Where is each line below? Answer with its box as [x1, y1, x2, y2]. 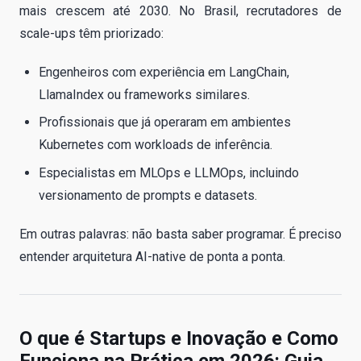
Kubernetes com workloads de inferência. [39, 137, 272, 153]
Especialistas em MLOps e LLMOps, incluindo [39, 164, 299, 180]
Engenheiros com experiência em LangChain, [39, 64, 289, 80]
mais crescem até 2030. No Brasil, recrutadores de [19, 2, 342, 19]
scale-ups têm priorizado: [19, 25, 164, 41]
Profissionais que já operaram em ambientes [39, 114, 291, 131]
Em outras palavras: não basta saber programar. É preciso [19, 226, 342, 242]
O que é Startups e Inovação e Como [19, 326, 338, 350]
